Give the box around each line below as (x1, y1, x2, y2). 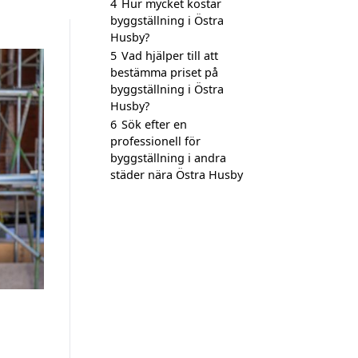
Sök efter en (121, 117, 187, 132)
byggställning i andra (110, 150, 226, 165)
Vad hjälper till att (121, 48, 218, 63)
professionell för (110, 133, 201, 149)
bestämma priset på (110, 65, 218, 80)
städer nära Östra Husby (110, 167, 243, 182)
